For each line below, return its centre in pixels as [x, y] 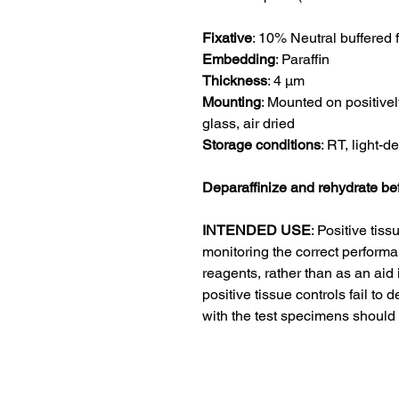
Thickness [235, 81]
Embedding [239, 59]
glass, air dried [248, 123]
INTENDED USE [256, 230]
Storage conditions [261, 145]
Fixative [227, 38]
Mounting [232, 102]
